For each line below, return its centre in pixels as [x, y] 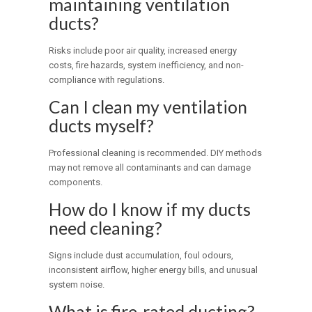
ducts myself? [102, 126]
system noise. [77, 285]
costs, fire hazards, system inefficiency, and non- [147, 65]
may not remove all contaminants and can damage [150, 168]
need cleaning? [106, 228]
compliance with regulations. [107, 80]
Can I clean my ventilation [148, 107]
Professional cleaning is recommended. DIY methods [156, 153]
